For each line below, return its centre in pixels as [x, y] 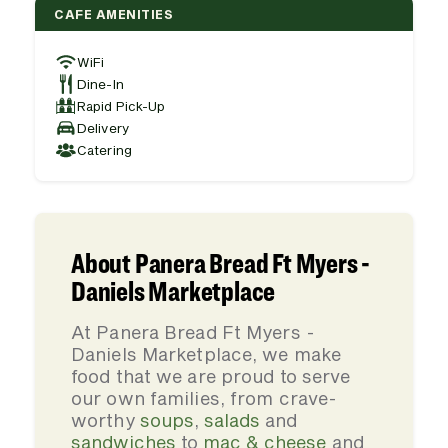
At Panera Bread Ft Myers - [193, 332]
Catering [104, 149]
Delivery [103, 127]
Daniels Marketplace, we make [206, 354]
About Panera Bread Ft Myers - [221, 263]
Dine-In [100, 83]
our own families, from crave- [204, 398]
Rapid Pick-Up [121, 105]
